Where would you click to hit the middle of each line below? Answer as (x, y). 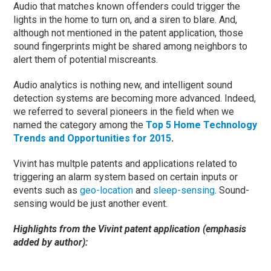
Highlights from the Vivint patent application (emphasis (130, 229)
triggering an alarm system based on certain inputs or (126, 177)
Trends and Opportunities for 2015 (93, 139)
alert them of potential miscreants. (86, 60)
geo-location (107, 191)
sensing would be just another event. (91, 204)
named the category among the (80, 125)
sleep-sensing (184, 191)
